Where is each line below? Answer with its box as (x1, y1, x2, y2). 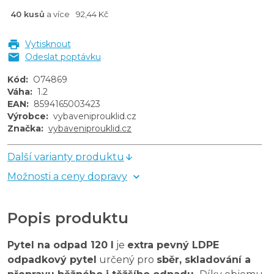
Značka (7, 122, 41, 134)
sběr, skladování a (157, 253, 251, 265)
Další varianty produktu (7, 150, 124, 163)
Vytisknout (24, 39, 71, 50)
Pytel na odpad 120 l (7, 239, 114, 251)
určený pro (97, 253, 157, 265)
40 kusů (10, 9, 45, 19)
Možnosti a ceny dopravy (7, 170, 127, 182)
